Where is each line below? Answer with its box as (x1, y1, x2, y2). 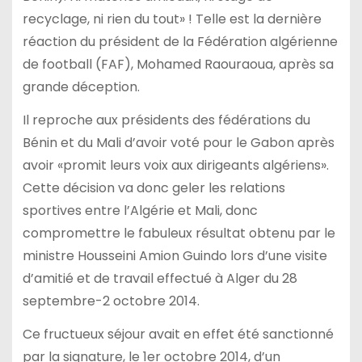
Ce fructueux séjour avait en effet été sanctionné (22, 324, 334, 343)
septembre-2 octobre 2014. (22, 292, 200, 311)
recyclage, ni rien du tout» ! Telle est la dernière (22, 10, 322, 29)
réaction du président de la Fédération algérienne (22, 32, 338, 52)
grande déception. (22, 78, 140, 97)
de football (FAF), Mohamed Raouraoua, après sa (22, 55, 334, 74)
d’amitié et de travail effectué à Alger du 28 (22, 269, 297, 288)
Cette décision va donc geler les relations (22, 179, 285, 198)
